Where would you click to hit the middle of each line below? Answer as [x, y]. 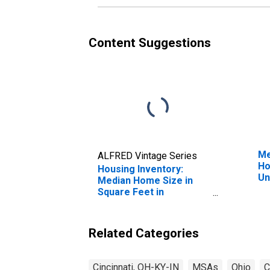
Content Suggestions [150, 42]
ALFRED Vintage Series [147, 155]
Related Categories [144, 233]
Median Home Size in [145, 180]
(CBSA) [114, 215]
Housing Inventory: [140, 169]
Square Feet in [131, 192]
